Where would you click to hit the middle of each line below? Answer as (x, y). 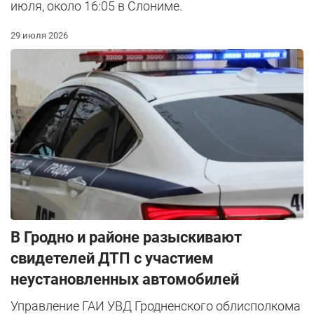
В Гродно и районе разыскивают (126, 237)
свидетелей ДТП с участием (112, 258)
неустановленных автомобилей (125, 279)
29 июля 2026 (39, 35)
